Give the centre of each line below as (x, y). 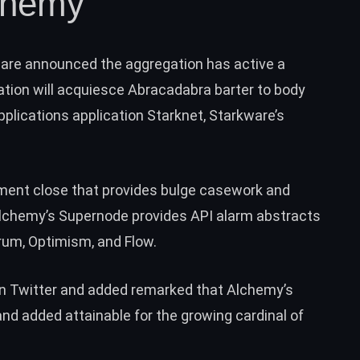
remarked (162, 290)
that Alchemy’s (243, 290)
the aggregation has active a (191, 63)
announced (61, 63)
